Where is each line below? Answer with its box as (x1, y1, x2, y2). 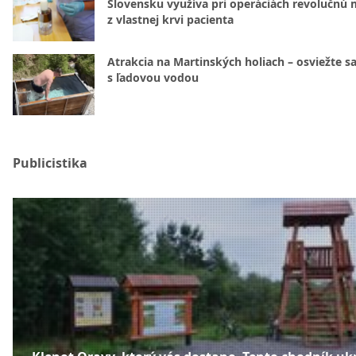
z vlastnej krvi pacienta (107, 12, 234, 27)
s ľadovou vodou (107, 70, 199, 85)
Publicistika (13, 154, 87, 172)
